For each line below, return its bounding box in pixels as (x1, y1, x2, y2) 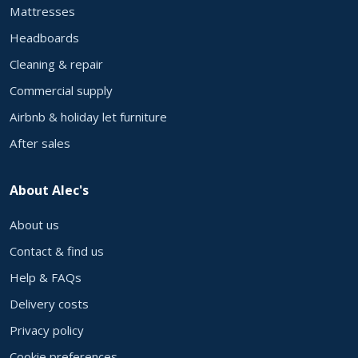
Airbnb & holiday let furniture (10, 108, 167, 125)
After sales (10, 134, 70, 151)
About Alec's (10, 181, 89, 199)
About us (10, 216, 59, 233)
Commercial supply (10, 82, 113, 98)
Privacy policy (10, 321, 84, 338)
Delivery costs (10, 295, 89, 312)
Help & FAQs (10, 268, 82, 285)
